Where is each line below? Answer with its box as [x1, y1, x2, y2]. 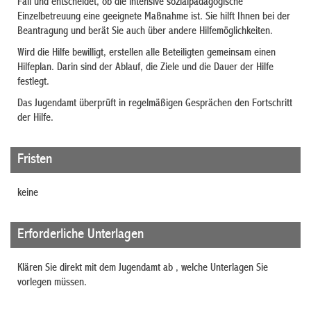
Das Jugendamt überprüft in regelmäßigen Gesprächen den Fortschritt [17, 98, 292, 110]
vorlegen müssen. [17, 277, 87, 289]
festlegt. [17, 76, 49, 88]
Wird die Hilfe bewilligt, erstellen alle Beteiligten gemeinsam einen [17, 47, 276, 59]
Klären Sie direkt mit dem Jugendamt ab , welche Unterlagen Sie [17, 262, 268, 274]
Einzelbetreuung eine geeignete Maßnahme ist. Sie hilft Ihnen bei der [17, 11, 290, 23]
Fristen [17, 152, 52, 167]
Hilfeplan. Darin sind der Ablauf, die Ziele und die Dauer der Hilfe [17, 62, 274, 74]
